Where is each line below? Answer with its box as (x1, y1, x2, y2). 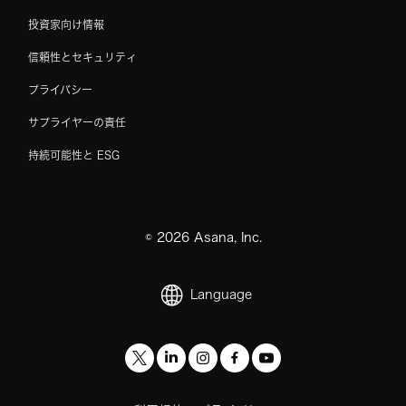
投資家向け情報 (28, 19, 104, 30)
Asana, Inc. (188, 231, 262, 244)
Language (190, 287, 252, 301)
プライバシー (28, 84, 92, 95)
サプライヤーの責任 (28, 117, 126, 128)
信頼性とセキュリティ (28, 52, 137, 63)
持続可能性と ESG (28, 150, 120, 160)
